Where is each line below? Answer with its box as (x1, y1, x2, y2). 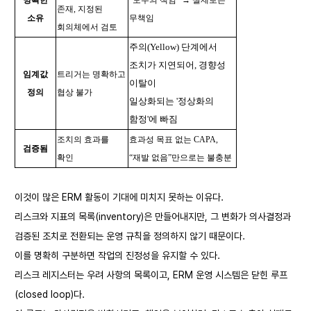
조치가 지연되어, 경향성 (129, 60, 226, 70)
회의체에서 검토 (57, 22, 117, 32)
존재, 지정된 (57, 4, 103, 14)
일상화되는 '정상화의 (129, 96, 214, 106)
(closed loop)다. (15, 289, 85, 300)
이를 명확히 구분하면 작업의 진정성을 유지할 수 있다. (15, 250, 220, 261)
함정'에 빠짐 (129, 114, 178, 124)
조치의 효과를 (57, 135, 109, 144)
